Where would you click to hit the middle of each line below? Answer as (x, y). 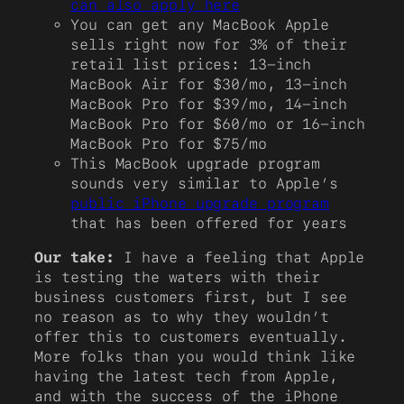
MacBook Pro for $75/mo (169, 143)
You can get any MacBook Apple (200, 24)
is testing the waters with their (177, 277)
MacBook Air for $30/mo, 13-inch (209, 84)
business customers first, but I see (191, 297)
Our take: (75, 257)
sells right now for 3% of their (209, 44)
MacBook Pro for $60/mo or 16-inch (218, 124)
